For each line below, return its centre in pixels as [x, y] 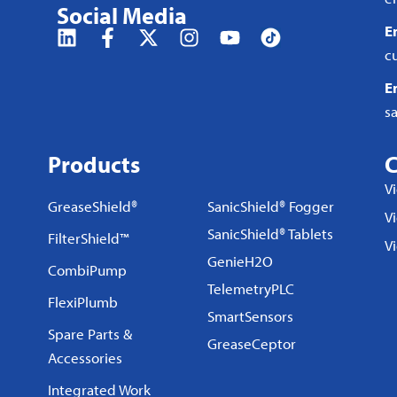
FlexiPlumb [82, 302]
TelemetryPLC [250, 288]
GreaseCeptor [251, 343]
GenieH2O [240, 261]
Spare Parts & [90, 334]
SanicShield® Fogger [270, 206]
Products [93, 164]
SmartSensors [250, 316]
